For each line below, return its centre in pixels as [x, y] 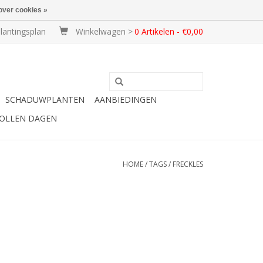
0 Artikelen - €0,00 [169, 31]
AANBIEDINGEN [126, 100]
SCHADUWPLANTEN [45, 100]
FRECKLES [188, 164]
